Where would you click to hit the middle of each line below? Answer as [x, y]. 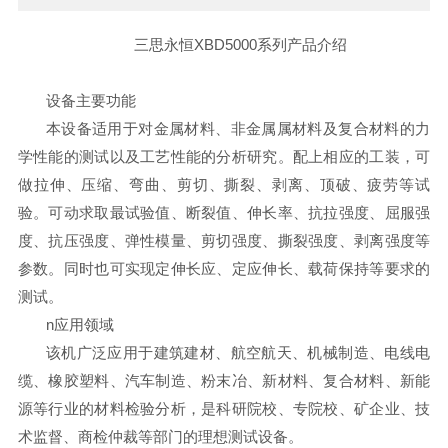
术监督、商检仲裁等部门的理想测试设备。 [160, 436]
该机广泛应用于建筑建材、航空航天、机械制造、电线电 [238, 352]
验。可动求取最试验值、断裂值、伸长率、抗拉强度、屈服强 [224, 212]
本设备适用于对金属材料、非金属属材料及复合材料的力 [238, 128]
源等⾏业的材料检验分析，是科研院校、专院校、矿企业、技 [224, 408]
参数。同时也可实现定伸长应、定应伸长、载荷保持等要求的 [224, 268]
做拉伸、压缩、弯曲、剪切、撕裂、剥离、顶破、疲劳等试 [224, 184]
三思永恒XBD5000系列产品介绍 [238, 44]
